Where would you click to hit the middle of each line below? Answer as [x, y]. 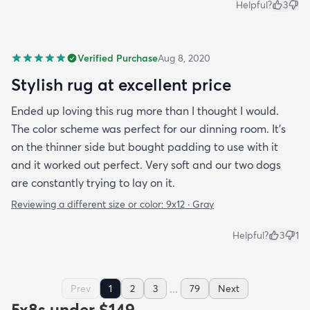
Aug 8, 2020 [184, 58]
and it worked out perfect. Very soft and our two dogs [146, 165]
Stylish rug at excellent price [121, 85]
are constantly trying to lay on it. [93, 183]
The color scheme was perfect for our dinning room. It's [148, 129]
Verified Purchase [118, 58]
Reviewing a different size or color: [89, 204]
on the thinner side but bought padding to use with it [145, 147]
